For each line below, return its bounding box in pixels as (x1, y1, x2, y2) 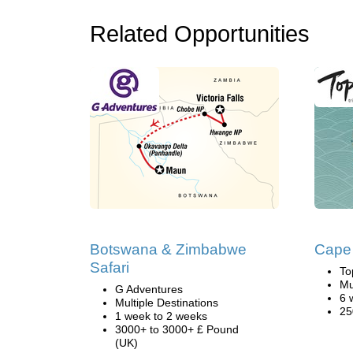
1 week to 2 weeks (115, 310, 207, 322)
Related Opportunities (90, 21, 310, 46)
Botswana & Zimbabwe (90, 241, 247, 258)
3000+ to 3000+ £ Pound (115, 323, 239, 336)
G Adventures (115, 283, 183, 295)
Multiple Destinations (115, 296, 218, 309)
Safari (90, 259, 129, 276)
